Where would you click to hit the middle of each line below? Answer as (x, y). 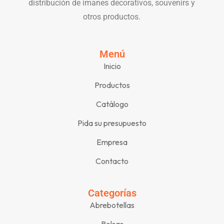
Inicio (112, 66)
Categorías (112, 193)
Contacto (112, 161)
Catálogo (112, 104)
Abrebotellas (112, 205)
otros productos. (112, 16)
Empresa (112, 142)
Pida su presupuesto (112, 123)
